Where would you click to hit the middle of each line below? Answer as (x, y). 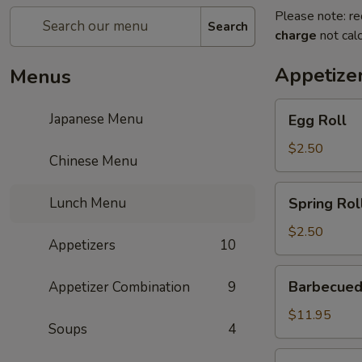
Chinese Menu (92, 161)
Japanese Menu (95, 119)
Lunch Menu (86, 203)
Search (228, 26)
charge (296, 36)
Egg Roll (318, 120)
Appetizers (82, 245)
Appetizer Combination (119, 287)
